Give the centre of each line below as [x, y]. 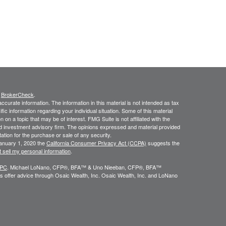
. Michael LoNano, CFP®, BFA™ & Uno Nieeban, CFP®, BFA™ [84, 167]
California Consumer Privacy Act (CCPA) [96, 143]
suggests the [163, 143]
